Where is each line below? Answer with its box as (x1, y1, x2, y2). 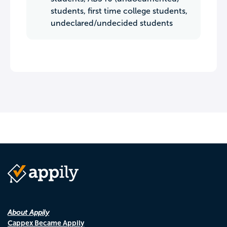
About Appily (8, 208, 49, 216)
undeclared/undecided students (51, 19, 173, 27)
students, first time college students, (51, 7, 187, 15)
